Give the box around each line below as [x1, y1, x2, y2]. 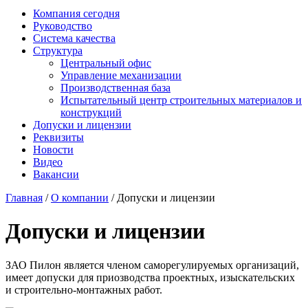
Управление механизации [60, 69, 181, 81]
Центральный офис [60, 57, 151, 69]
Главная [5, 192, 43, 203]
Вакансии [33, 168, 79, 180]
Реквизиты [33, 131, 84, 143]
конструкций [60, 107, 122, 118]
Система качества [33, 32, 115, 44]
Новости [33, 144, 74, 155]
